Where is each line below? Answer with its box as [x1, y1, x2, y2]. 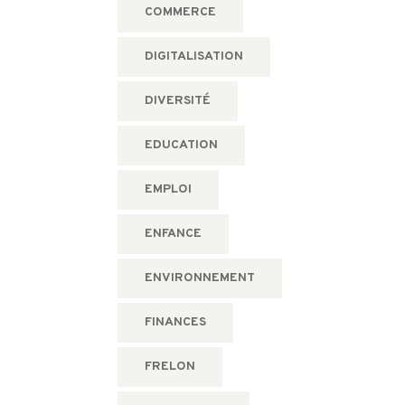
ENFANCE [144, 225, 202, 241]
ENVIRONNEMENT [144, 269, 255, 286]
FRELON [144, 358, 195, 374]
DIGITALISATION [144, 48, 243, 64]
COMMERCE [144, 4, 216, 20]
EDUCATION [144, 137, 218, 153]
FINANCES [144, 314, 206, 330]
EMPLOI [144, 181, 192, 197]
